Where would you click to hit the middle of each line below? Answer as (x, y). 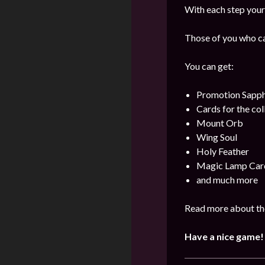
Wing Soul (217, 137)
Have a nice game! (224, 236)
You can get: (209, 66)
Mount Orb (220, 123)
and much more (227, 180)
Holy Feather (223, 151)
